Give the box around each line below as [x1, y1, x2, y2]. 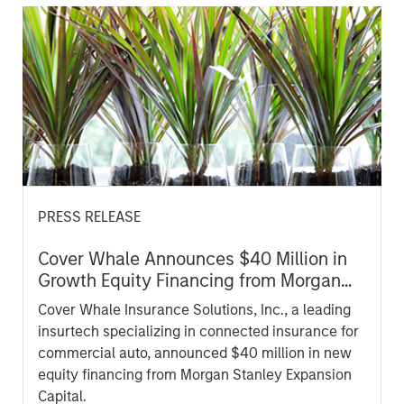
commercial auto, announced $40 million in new [37, 344, 352, 363]
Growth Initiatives [37, 313, 179, 335]
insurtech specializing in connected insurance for [37, 323, 359, 341]
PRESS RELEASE [37, 208, 141, 226]
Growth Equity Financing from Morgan [37, 270, 341, 292]
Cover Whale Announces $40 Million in [37, 248, 347, 271]
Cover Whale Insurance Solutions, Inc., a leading [37, 301, 351, 319]
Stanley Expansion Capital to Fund [37, 291, 312, 314]
